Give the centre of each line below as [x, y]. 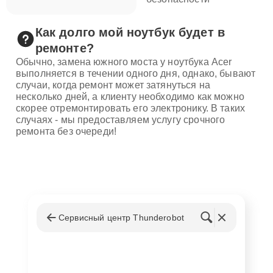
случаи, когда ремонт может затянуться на [113, 85]
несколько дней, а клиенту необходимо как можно [130, 96]
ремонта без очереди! [66, 131]
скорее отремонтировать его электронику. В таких [131, 108]
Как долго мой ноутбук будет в [130, 32]
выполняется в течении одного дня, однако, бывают [136, 73]
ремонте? [64, 48]
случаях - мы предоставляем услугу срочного [121, 119]
